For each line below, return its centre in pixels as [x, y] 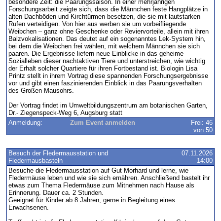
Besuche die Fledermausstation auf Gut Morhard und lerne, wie [98, 170]
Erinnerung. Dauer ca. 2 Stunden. [56, 192]
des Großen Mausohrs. [41, 90]
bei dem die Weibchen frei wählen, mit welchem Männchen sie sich [104, 46]
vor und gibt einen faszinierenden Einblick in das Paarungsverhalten [105, 83]
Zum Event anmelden [102, 122]
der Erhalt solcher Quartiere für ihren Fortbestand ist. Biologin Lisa [103, 68]
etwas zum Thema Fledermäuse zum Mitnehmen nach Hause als [101, 185]
